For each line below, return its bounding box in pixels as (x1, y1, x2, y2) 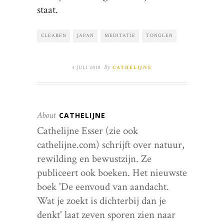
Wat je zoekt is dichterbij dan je (37, 194, 166, 207)
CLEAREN (41, 32, 66, 39)
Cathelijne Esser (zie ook (37, 124, 138, 137)
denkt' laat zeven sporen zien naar (37, 208, 175, 221)
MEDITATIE (104, 32, 135, 39)
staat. (37, 3, 58, 16)
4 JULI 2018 (72, 64, 101, 71)
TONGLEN (146, 32, 173, 39)
